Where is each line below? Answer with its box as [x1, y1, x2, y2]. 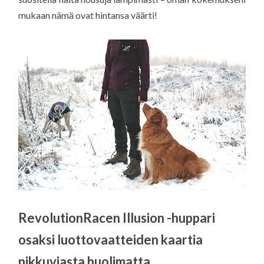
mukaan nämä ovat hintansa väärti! [18, 9, 158, 21]
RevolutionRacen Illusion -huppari [18, 209, 216, 226]
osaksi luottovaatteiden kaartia [18, 231, 203, 247]
